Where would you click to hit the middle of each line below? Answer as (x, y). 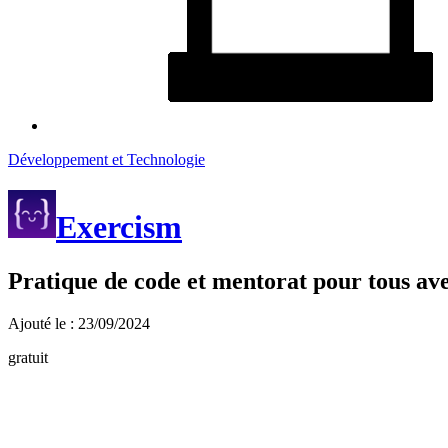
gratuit (28, 357)
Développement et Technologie (106, 159)
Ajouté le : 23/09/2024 (79, 323)
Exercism (119, 227)
